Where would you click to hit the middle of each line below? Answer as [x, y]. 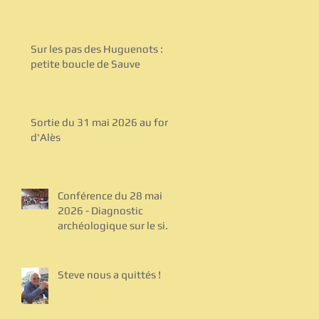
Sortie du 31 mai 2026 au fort [101, 122]
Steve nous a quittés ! [109, 274]
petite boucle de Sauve [85, 63]
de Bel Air [80, 240]
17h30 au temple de [106, 12]
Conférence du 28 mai [110, 195]
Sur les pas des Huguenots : [97, 48]
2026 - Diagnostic [100, 210]
